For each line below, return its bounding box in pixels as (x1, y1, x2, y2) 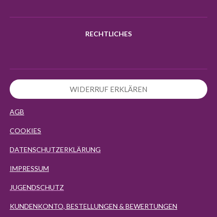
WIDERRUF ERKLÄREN (70, 84, 147, 93)
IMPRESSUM (10, 164, 49, 172)
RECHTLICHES (85, 30, 132, 38)
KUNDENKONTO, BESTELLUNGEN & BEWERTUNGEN (10, 201, 177, 210)
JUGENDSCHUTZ (10, 183, 64, 191)
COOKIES (10, 126, 41, 135)
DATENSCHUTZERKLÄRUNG (10, 145, 101, 154)
